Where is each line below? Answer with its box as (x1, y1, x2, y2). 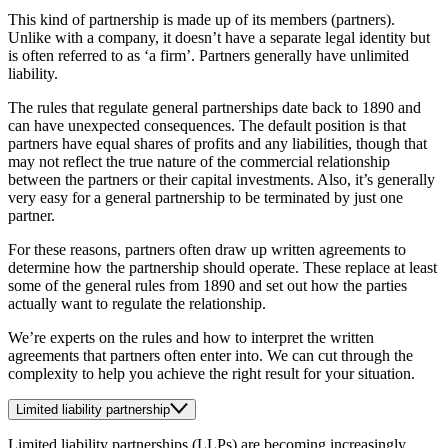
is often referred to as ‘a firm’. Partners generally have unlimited (8, 46, 409, 64)
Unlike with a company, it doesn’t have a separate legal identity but (8, 28, 430, 46)
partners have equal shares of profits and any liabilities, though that (8, 134, 427, 152)
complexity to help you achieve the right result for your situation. (8, 364, 415, 382)
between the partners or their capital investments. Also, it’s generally (8, 170, 435, 188)
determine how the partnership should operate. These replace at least (8, 258, 437, 276)
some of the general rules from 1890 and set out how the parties (8, 276, 407, 294)
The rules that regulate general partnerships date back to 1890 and (8, 98, 421, 116)
